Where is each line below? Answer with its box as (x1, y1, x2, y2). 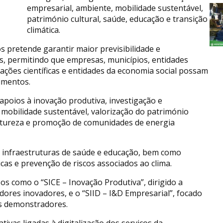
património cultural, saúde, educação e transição (27, 13, 208, 24)
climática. (27, 24, 60, 35)
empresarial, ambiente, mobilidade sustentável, (27, 2, 203, 13)
